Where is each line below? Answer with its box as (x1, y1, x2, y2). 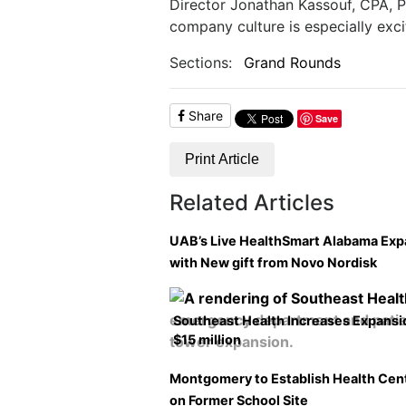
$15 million (173, 332, 241, 347)
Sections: (169, 53, 232, 72)
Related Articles (169, 189, 334, 216)
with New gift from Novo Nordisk (169, 255, 377, 270)
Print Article (185, 151, 259, 167)
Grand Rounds (243, 53, 341, 72)
